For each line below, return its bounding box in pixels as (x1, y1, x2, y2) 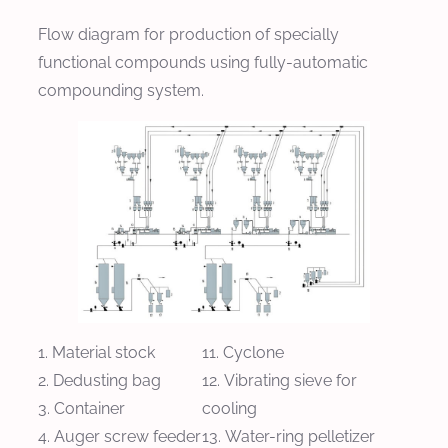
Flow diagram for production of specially (38, 24, 339, 44)
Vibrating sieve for (224, 371, 357, 391)
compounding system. (38, 80, 204, 100)
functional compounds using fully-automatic (38, 52, 368, 72)
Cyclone (223, 343, 284, 363)
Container (54, 399, 125, 419)
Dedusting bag (53, 371, 161, 391)
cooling (202, 399, 257, 419)
